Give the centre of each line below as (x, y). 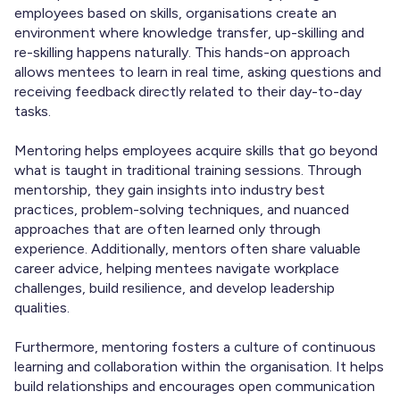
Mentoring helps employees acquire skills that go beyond (196, 151)
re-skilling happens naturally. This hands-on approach (182, 52)
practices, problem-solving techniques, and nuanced (182, 210)
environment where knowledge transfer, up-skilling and (189, 32)
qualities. (42, 308)
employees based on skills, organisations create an (175, 12)
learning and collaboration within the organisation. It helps (199, 367)
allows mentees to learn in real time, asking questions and (198, 71)
